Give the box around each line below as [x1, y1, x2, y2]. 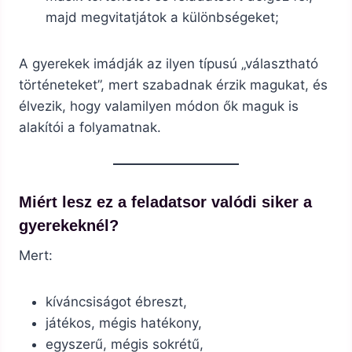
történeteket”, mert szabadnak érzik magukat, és [19, 77, 328, 93]
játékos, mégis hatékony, [46, 315, 202, 332]
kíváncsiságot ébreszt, [46, 294, 187, 310]
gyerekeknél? [19, 217, 119, 235]
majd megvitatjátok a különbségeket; [46, 9, 279, 26]
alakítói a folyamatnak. [19, 119, 161, 136]
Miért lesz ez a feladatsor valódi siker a [19, 193, 312, 211]
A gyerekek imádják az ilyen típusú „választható [19, 56, 318, 72]
